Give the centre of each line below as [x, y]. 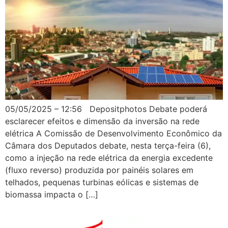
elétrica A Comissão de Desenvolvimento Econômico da [113, 133]
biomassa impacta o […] [52, 194]
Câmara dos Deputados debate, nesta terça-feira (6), [108, 145]
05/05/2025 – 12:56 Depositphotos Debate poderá [106, 109]
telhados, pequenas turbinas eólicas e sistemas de [102, 182]
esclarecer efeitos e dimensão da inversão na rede [102, 121]
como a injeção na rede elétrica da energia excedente [109, 158]
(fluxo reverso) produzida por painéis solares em [99, 170]
